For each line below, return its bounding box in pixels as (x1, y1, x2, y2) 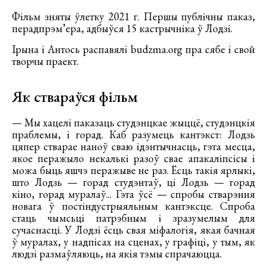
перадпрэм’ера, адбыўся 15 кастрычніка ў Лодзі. (12, 21, 232, 35)
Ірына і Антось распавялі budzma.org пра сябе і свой (12, 42, 255, 56)
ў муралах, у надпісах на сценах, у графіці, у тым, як (12, 234, 255, 249)
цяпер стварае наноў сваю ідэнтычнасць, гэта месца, (12, 139, 255, 153)
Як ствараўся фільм (12, 86, 138, 107)
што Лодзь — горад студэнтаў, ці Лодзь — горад (12, 175, 255, 189)
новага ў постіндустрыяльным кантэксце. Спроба (12, 198, 255, 213)
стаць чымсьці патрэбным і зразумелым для (12, 210, 255, 225)
